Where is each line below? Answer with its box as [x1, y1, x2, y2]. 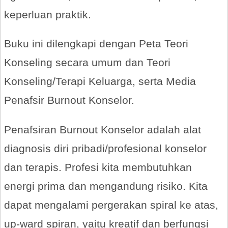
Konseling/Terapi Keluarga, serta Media [4, 75, 196, 88]
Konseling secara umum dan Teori [4, 56, 170, 69]
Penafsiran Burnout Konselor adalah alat [4, 124, 201, 136]
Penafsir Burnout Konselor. [4, 94, 134, 106]
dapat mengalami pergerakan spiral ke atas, [4, 199, 218, 211]
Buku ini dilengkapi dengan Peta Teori [4, 38, 188, 50]
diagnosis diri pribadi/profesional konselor [4, 142, 207, 155]
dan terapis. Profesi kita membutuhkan [4, 161, 192, 174]
